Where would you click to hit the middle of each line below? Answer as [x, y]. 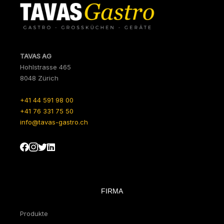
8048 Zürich [39, 78]
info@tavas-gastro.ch [54, 122]
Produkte [34, 214]
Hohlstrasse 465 [45, 67]
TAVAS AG [36, 56]
